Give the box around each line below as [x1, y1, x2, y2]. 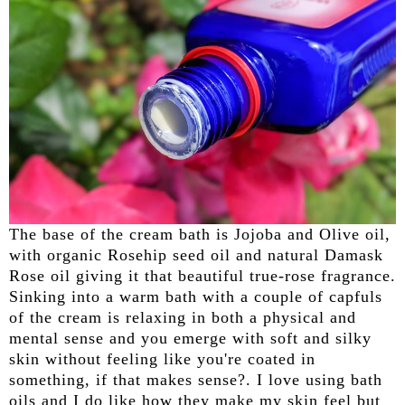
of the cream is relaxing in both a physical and [9, 307, 356, 326]
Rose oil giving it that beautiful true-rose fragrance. [9, 266, 396, 285]
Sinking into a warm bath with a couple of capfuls [9, 287, 382, 306]
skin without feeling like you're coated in [9, 349, 316, 368]
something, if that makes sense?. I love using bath [9, 370, 382, 389]
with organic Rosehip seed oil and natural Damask [9, 245, 383, 264]
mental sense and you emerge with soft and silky [9, 328, 372, 347]
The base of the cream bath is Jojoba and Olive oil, [9, 224, 391, 243]
